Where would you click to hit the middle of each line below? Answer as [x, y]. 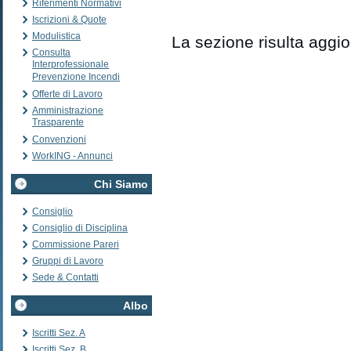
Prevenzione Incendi [76, 77]
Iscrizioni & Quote [69, 20]
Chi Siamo [121, 184]
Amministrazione [68, 110]
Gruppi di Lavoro [68, 261]
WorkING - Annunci [72, 156]
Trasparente [58, 123]
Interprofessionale [71, 65]
